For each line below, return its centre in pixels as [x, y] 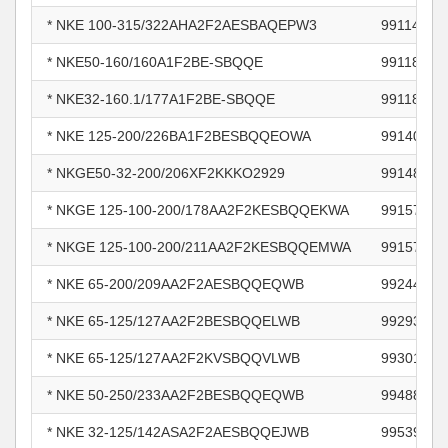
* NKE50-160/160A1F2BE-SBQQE [155, 62]
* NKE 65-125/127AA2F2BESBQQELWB [173, 321]
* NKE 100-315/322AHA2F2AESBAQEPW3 [182, 25]
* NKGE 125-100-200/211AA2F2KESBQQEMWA [199, 247]
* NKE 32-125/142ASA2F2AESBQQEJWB [178, 432]
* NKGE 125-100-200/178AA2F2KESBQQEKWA [198, 210]
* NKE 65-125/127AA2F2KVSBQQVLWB [173, 358]
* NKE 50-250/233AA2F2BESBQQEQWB [175, 395]
